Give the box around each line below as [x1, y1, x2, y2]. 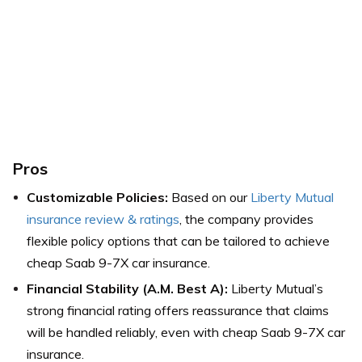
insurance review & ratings [27, 210, 179, 227]
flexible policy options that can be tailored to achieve [27, 232, 330, 249]
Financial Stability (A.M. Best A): [27, 280, 228, 297]
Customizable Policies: [27, 188, 168, 205]
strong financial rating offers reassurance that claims [27, 301, 329, 318]
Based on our [168, 188, 250, 205]
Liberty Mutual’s [228, 280, 323, 297]
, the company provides [179, 210, 314, 227]
